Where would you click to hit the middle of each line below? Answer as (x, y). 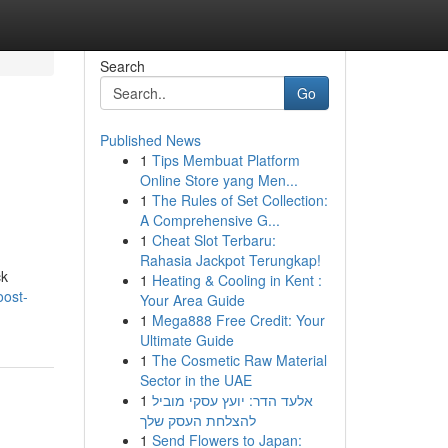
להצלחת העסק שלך (197, 420)
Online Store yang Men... (218, 180)
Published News (150, 140)
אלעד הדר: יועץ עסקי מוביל (232, 400)
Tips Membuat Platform (225, 160)
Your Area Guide (192, 300)
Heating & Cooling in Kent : (236, 280)
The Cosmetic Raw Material (239, 360)
